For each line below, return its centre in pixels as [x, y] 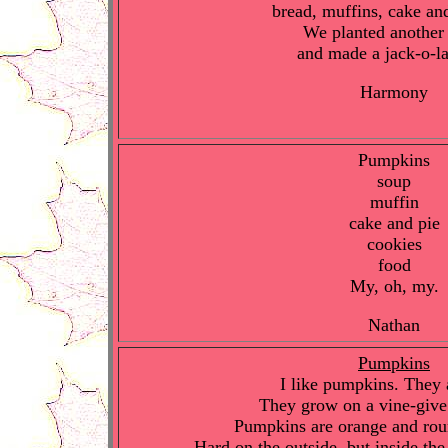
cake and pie [394, 223]
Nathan [394, 325]
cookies [394, 244]
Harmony [394, 92]
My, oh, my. [394, 286]
